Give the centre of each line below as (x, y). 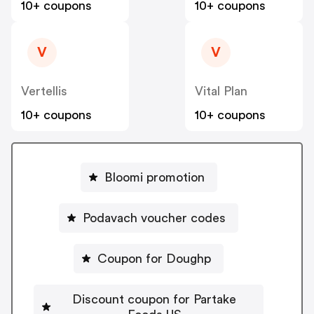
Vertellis (44, 91)
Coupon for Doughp (154, 258)
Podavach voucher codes (154, 218)
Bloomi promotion (154, 177)
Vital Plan (221, 91)
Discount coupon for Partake (154, 299)
